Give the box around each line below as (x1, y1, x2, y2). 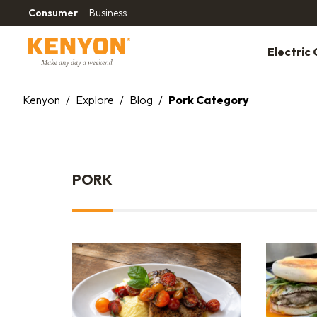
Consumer (28, 6, 78, 19)
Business (89, 6, 127, 19)
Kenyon (23, 93, 60, 107)
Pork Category (168, 93, 249, 107)
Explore (76, 93, 114, 107)
